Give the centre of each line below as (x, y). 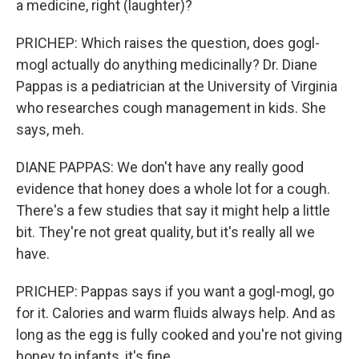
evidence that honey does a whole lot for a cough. (173, 189)
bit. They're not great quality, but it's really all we (165, 232)
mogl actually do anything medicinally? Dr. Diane (167, 65)
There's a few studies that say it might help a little (173, 210)
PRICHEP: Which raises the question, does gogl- (168, 43)
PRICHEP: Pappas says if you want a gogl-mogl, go (175, 291)
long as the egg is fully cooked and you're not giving (179, 335)
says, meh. (50, 129)
